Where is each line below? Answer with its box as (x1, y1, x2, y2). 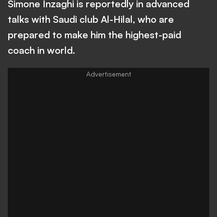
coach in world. (8, 44, 75, 56)
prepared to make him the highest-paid (8, 29, 181, 41)
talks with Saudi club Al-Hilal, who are (8, 13, 174, 25)
